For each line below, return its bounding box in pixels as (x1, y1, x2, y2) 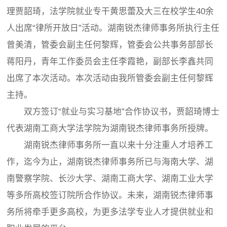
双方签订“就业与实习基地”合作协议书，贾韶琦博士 (7, 107, 220, 117)
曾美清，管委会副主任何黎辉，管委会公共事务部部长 (7, 40, 214, 50)
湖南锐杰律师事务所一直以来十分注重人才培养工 (7, 140, 214, 150)
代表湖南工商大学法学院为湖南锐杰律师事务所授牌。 (7, 124, 214, 134)
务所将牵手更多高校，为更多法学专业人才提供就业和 (7, 207, 214, 217)
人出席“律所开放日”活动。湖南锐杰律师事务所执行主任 (7, 23, 220, 33)
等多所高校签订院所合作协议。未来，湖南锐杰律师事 (7, 191, 214, 201)
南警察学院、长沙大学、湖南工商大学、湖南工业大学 (7, 174, 214, 184)
